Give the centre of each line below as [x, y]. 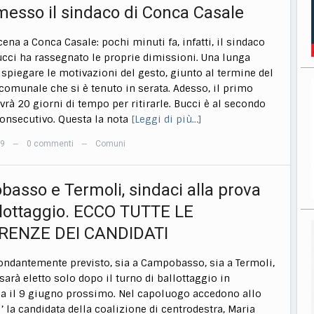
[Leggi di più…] [166, 120]
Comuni [110, 144]
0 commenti [50, 144]
